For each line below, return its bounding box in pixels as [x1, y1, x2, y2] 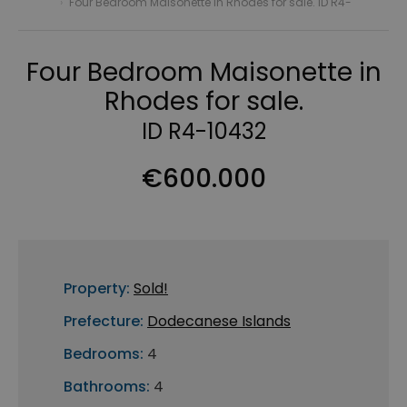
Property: [64, 278, 130, 300]
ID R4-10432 [141, 116, 266, 147]
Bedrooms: [64, 343, 144, 365]
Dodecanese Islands [147, 311, 291, 333]
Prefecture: [64, 311, 144, 333]
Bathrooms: [64, 376, 150, 398]
